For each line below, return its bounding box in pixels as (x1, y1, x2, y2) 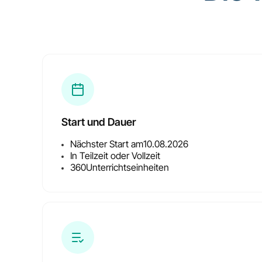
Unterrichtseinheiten (86, 161, 169, 173)
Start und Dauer (61, 115, 136, 128)
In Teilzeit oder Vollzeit (70, 149, 160, 161)
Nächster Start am (70, 137, 143, 150)
